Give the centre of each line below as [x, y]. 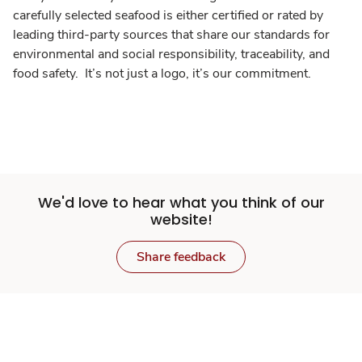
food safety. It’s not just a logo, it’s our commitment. [162, 74]
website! [181, 220]
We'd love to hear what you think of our [181, 203]
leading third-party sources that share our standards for [171, 35]
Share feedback [181, 257]
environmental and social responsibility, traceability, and [171, 55]
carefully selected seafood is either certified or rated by [168, 16]
